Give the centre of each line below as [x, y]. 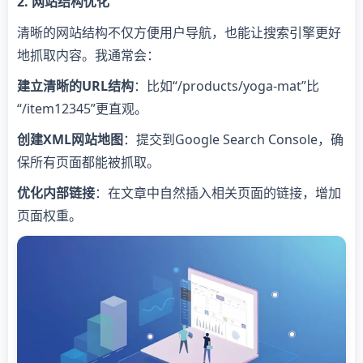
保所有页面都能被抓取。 [88, 162]
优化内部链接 [56, 193]
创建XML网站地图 [70, 139]
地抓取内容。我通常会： [88, 55]
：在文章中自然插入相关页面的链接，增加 [218, 193]
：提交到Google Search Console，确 [233, 139]
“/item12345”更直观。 [82, 109]
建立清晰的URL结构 [75, 86]
